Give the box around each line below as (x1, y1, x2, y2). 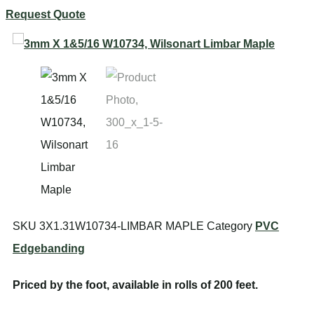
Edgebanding (13, 243, 85, 254)
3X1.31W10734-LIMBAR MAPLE (39, 220, 204, 232)
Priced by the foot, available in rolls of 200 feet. (13, 279, 258, 291)
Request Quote (6, 8, 86, 20)
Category (207, 220, 252, 232)
